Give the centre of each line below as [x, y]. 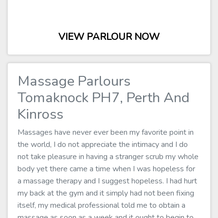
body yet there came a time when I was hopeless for [106, 169]
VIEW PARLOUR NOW [109, 37]
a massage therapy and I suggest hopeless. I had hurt [107, 181]
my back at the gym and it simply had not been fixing [106, 193]
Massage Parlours [74, 81]
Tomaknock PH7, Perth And [104, 98]
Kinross [40, 114]
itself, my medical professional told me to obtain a [101, 205]
